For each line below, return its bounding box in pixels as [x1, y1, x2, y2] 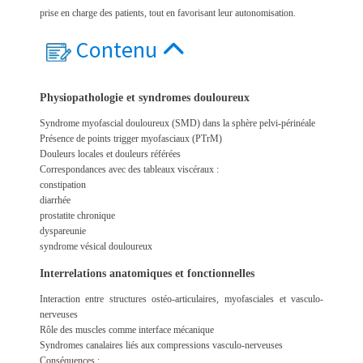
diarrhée [39, 194, 70, 207]
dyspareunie [39, 225, 86, 237]
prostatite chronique [39, 210, 115, 222]
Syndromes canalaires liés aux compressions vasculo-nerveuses [39, 340, 283, 352]
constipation [39, 179, 86, 191]
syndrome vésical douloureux [39, 241, 152, 253]
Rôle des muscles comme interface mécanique [39, 324, 214, 336]
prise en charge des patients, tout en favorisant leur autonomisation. [39, 7, 296, 19]
